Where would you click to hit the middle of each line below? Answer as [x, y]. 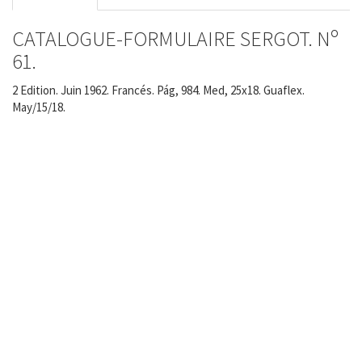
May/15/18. [39, 107]
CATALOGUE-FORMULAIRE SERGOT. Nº [175, 39]
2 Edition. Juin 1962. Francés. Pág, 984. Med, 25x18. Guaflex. [158, 90]
